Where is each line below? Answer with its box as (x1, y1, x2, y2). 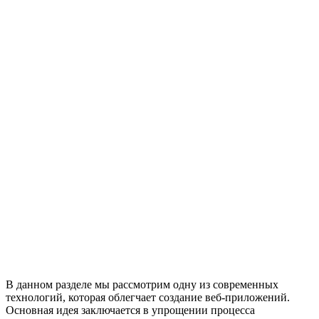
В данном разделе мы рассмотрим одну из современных (6, 278, 278, 291)
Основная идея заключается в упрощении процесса (6, 303, 255, 316)
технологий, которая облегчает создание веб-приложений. (6, 291, 290, 303)
